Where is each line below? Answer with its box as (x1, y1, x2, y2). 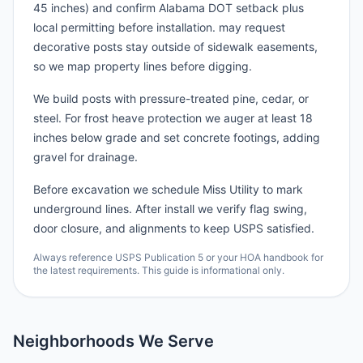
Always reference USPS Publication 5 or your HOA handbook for (33, 251, 323, 263)
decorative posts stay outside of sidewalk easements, (33, 40, 318, 53)
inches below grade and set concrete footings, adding (33, 130, 320, 144)
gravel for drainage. (33, 150, 138, 164)
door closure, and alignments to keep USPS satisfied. (33, 221, 314, 235)
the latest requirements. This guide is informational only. (33, 264, 284, 276)
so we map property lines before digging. (33, 59, 252, 73)
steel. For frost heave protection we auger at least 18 (33, 111, 313, 125)
